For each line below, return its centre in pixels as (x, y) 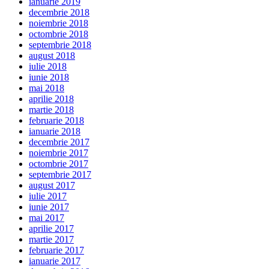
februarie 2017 (56, 250)
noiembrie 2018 (59, 23)
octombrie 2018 (59, 34)
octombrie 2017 (59, 164)
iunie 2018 (49, 77)
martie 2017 (51, 240)
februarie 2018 (56, 121)
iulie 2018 (48, 67)
